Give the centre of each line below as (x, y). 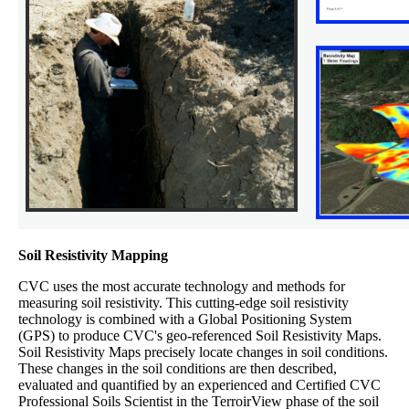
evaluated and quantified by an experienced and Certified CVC (199, 385)
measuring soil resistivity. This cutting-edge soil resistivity (184, 303)
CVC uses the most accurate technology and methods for (182, 287)
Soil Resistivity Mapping (93, 256)
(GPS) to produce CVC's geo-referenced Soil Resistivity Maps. (200, 336)
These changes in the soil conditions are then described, (178, 369)
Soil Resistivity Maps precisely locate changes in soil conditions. (203, 352)
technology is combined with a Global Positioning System (185, 320)
